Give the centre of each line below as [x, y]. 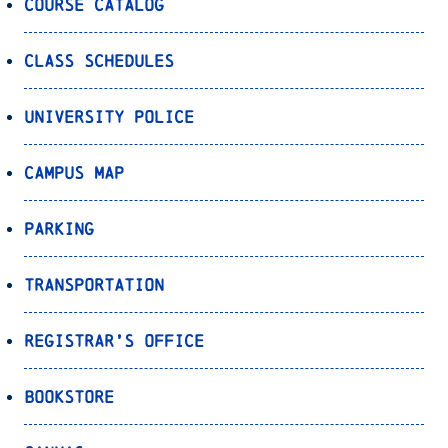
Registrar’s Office [114, 340]
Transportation [94, 284]
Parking [59, 228]
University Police [109, 116]
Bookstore [69, 396]
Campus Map [74, 172]
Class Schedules [99, 60]
